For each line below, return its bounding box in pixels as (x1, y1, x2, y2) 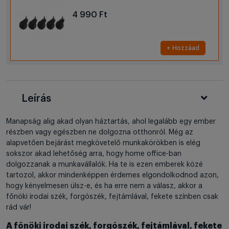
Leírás (21, 94, 51, 104)
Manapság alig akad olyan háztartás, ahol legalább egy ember (6, 118, 216, 126)
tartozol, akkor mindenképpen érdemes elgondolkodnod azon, (6, 172, 219, 179)
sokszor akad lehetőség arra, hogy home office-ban (6, 150, 181, 158)
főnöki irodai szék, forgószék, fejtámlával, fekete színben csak (6, 193, 218, 201)
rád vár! (6, 204, 31, 212)
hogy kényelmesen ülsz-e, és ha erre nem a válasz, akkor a (6, 182, 202, 190)
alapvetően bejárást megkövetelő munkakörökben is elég (6, 140, 200, 147)
